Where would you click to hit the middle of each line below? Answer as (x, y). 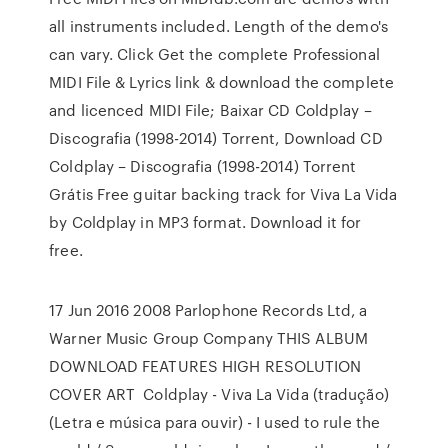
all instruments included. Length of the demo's (218, 26)
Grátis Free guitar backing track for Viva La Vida (223, 194)
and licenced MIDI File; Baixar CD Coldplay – (210, 110)
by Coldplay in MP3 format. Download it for (205, 222)
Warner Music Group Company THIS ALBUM (208, 338)
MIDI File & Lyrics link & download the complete (221, 82)
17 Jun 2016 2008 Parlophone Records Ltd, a (208, 310)
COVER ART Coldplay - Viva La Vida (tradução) (219, 394)
